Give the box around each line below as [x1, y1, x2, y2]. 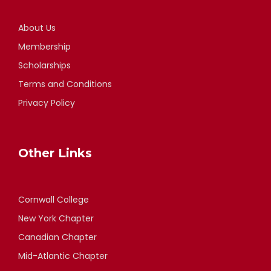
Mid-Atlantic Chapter [18, 249, 108, 262]
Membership [18, 40, 71, 53]
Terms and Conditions [18, 77, 112, 90]
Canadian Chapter [18, 230, 97, 243]
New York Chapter [18, 212, 94, 224]
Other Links [18, 145, 92, 160]
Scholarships [18, 59, 71, 71]
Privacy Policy [18, 96, 75, 109]
